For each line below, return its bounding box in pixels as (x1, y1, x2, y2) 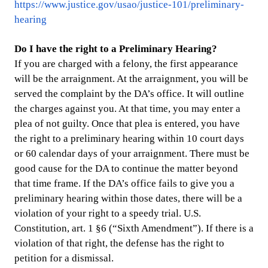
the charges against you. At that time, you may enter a (14, 103, 240, 115)
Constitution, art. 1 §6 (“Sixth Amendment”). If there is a (14, 223, 254, 234)
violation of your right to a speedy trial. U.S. (14, 208, 201, 220)
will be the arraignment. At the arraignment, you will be (14, 73, 248, 85)
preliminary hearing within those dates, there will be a (14, 193, 242, 205)
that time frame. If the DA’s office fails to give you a (14, 178, 234, 190)
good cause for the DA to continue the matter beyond (14, 163, 238, 175)
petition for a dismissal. (14, 252, 114, 264)
